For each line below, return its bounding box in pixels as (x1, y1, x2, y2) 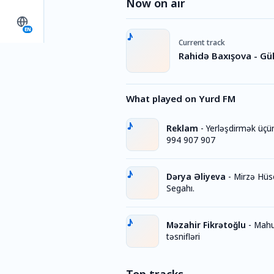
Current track (179, 37, 225, 48)
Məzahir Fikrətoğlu (166, 220, 246, 231)
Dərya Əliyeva (166, 171, 226, 182)
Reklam (166, 123, 198, 134)
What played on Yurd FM (126, 92, 235, 105)
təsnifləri (166, 231, 200, 242)
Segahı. (166, 183, 194, 194)
